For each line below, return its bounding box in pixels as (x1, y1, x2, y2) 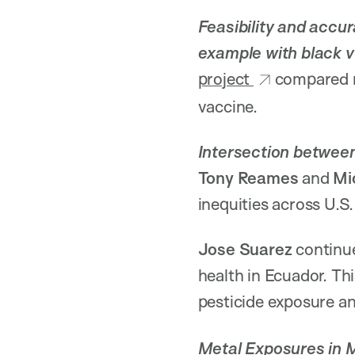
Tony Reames (197, 166, 299, 188)
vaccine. (197, 95, 258, 116)
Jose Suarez (197, 238, 296, 259)
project (197, 67, 254, 89)
